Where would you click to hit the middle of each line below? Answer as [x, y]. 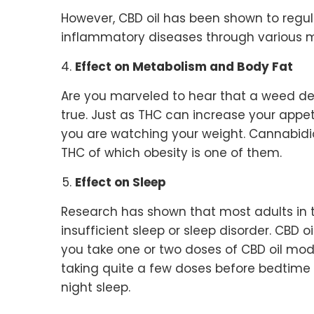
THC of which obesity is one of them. [171, 153]
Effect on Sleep [121, 183]
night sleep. [96, 288]
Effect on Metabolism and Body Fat [184, 67]
